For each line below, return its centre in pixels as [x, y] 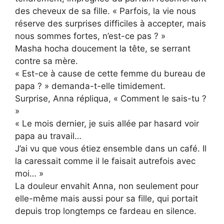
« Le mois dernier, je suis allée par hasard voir [107, 123]
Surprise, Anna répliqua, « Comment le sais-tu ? [111, 98]
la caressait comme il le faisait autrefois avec [105, 161]
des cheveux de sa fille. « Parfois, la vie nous [105, 11]
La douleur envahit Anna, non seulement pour [107, 186]
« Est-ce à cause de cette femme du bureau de [110, 73]
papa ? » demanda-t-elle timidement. [90, 86]
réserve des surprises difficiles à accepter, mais [110, 23]
